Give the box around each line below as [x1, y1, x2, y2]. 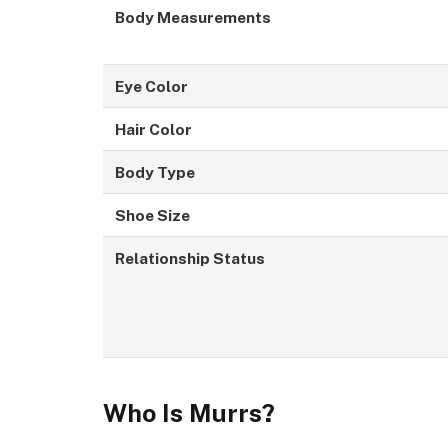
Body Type [114, 163, 195, 182]
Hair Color [114, 120, 192, 139]
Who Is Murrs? [103, 397, 275, 428]
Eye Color [114, 77, 188, 96]
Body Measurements [114, 8, 271, 27]
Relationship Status [114, 249, 265, 268]
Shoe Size [114, 206, 190, 225]
